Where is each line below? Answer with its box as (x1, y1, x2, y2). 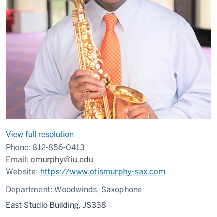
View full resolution (6, 129, 74, 139)
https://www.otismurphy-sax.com (40, 167, 166, 177)
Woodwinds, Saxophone (54, 185, 142, 195)
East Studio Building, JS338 (6, 200, 106, 210)
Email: (6, 155, 31, 165)
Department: (6, 185, 55, 195)
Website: (6, 167, 40, 177)
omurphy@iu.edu (31, 155, 93, 165)
